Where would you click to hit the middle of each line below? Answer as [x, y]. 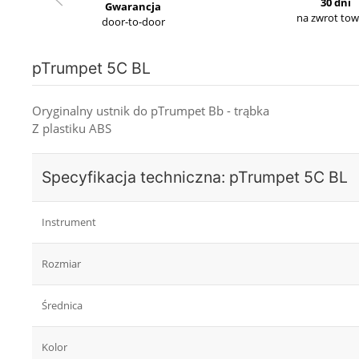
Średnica [62, 306]
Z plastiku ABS [72, 129]
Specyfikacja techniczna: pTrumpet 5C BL [195, 177]
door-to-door [133, 22]
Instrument [69, 222]
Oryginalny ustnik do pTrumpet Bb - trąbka [151, 111]
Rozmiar [61, 264]
